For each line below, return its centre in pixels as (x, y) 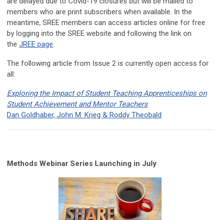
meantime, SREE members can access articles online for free (106, 23)
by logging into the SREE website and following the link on (99, 34)
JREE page (36, 44)
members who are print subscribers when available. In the (99, 12)
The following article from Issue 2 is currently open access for (108, 64)
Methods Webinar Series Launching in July (82, 164)
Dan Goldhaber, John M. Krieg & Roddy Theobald (84, 115)
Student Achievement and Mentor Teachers (77, 104)
